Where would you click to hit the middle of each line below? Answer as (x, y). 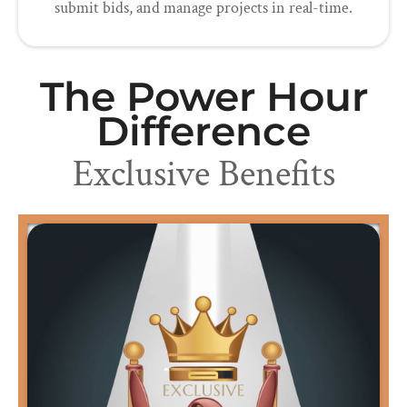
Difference (203, 131)
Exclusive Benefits (203, 174)
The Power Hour (203, 97)
